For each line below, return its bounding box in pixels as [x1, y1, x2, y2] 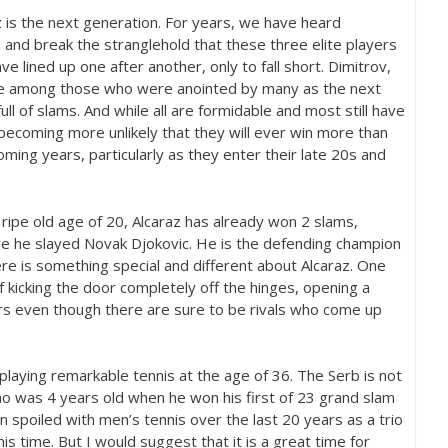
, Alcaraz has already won [124, 210, 301, 231]
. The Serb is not [290, 365, 402, 385]
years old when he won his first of [56, 387, 297, 407]
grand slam [315, 387, 395, 407]
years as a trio [300, 409, 403, 429]
